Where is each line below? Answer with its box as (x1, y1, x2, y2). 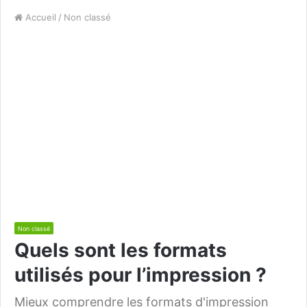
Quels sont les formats (14, 238, 227, 262)
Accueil (23, 12, 56, 23)
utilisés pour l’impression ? (14, 263, 267, 287)
